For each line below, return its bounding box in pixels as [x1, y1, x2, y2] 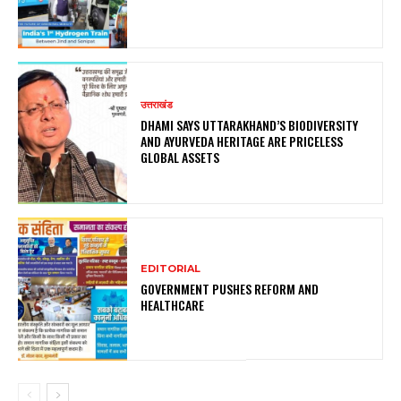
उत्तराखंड [141, 98, 174, 112]
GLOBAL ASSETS [141, 148, 220, 167]
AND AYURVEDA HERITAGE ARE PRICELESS [141, 132, 344, 151]
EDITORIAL [141, 262, 201, 276]
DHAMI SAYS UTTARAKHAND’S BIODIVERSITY [141, 115, 359, 135]
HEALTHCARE [141, 295, 205, 315]
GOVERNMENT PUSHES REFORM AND [141, 279, 320, 299]
